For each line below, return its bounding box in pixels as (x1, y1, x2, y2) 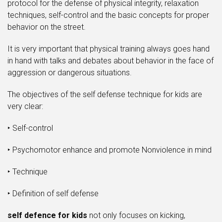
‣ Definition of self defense (7, 188, 99, 198)
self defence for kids (7, 210, 87, 220)
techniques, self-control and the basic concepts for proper (7, 10, 209, 20)
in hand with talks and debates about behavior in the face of (7, 55, 214, 65)
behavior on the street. (7, 22, 86, 32)
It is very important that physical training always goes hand (7, 44, 210, 54)
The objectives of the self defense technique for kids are (7, 89, 202, 99)
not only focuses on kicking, (87, 210, 185, 220)
